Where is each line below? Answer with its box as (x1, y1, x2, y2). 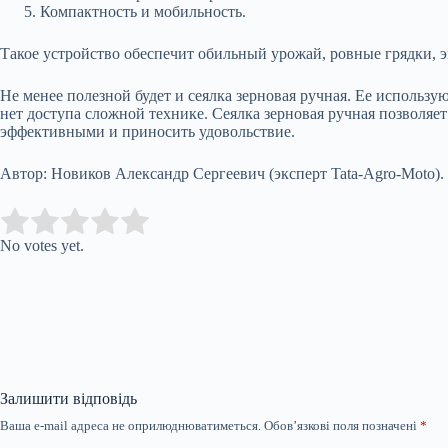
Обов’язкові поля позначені (264, 417, 420, 433)
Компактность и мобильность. (40, 2, 246, 20)
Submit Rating (161, 212, 252, 230)
